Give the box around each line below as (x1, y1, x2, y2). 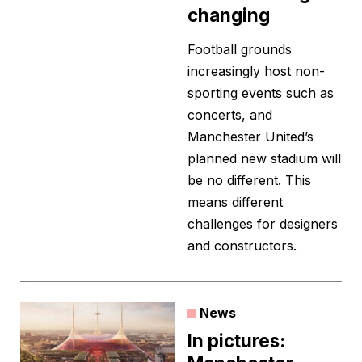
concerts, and (187, 107, 272, 124)
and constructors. (187, 238, 297, 255)
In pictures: (187, 330, 285, 352)
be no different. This (187, 172, 311, 189)
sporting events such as (187, 85, 334, 102)
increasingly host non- (187, 63, 325, 80)
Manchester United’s (187, 128, 314, 145)
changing (187, 4, 270, 27)
